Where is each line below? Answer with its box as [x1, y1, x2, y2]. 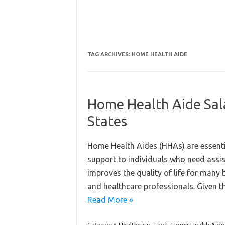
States [87, 113, 127, 129]
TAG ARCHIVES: [87, 51, 132, 57]
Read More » [87, 195, 133, 204]
